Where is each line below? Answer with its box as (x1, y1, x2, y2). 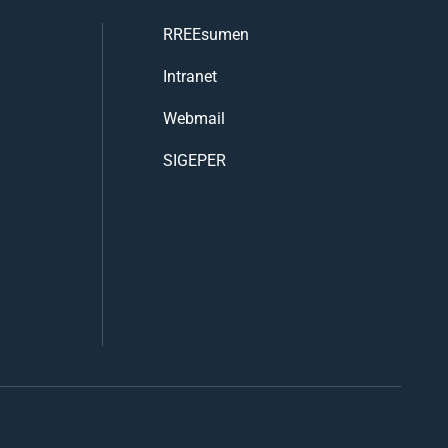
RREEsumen (162, 22, 249, 44)
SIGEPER (162, 148, 226, 170)
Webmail (162, 106, 225, 128)
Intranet (162, 64, 217, 86)
